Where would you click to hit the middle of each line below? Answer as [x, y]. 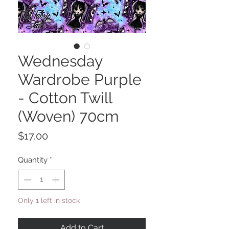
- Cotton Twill [65, 98]
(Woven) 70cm [68, 117]
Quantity [33, 160]
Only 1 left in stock [49, 200]
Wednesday [60, 61]
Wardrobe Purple [80, 80]
